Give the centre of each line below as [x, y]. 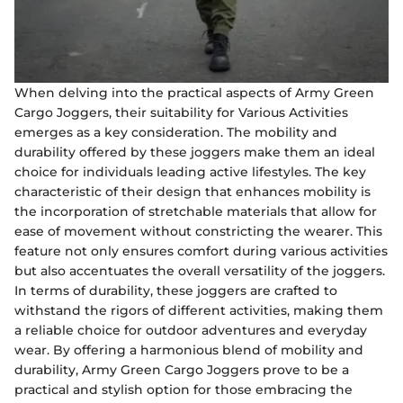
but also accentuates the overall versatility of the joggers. [200, 271]
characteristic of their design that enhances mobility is [193, 192]
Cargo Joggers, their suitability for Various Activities [181, 113]
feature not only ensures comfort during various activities [201, 251]
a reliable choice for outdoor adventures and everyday [191, 331]
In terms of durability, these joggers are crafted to [176, 291]
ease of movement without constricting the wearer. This [198, 232]
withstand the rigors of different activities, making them [199, 311]
